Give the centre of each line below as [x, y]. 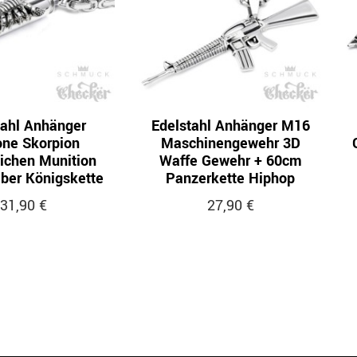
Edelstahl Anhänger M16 [230, 126]
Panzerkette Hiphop [230, 178]
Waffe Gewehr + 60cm [230, 161]
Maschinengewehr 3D [230, 143]
